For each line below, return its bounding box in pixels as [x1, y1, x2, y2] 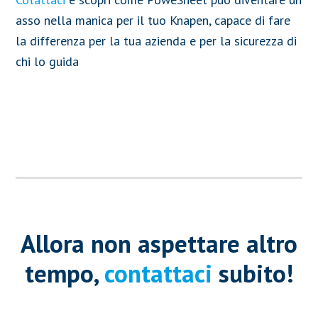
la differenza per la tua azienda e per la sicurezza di [16, 32, 297, 49]
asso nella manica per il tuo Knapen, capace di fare [16, 11, 291, 28]
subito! [212, 256, 294, 290]
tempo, [24, 256, 104, 290]
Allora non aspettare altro [21, 226, 297, 260]
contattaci [104, 256, 212, 290]
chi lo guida [16, 53, 79, 70]
